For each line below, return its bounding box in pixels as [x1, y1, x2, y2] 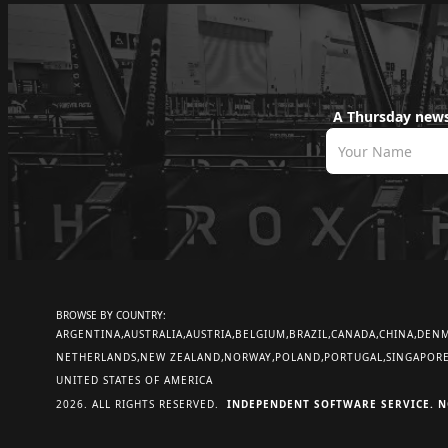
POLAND [275, 350, 321, 364]
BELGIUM [235, 327, 286, 341]
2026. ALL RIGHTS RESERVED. [56, 396, 227, 411]
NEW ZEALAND [140, 350, 221, 364]
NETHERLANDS [56, 350, 137, 364]
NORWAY [224, 350, 272, 364]
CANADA [331, 327, 376, 341]
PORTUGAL [324, 350, 383, 364]
